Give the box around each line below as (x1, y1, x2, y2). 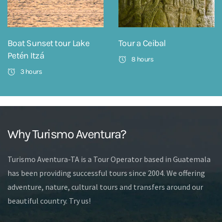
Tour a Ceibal (118, 37, 166, 49)
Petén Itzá (7, 50, 44, 61)
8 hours (131, 55, 154, 63)
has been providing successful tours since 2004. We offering (7, 167, 205, 178)
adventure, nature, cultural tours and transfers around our (7, 181, 203, 192)
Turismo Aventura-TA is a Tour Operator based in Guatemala (7, 154, 211, 164)
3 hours (20, 67, 42, 76)
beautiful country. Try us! (7, 195, 91, 206)
